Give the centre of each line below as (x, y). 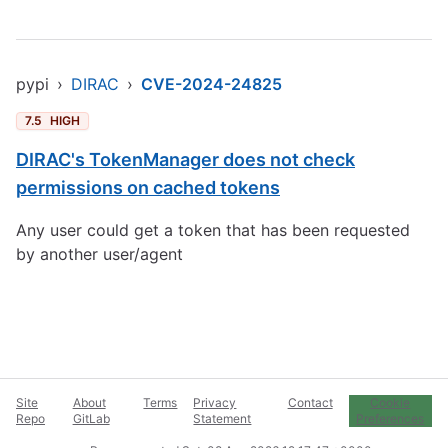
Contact (310, 402)
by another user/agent (99, 254)
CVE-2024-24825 (211, 84)
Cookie (390, 402)
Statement (222, 418)
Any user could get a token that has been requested (213, 230)
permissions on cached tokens (148, 187)
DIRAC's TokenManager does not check (185, 159)
